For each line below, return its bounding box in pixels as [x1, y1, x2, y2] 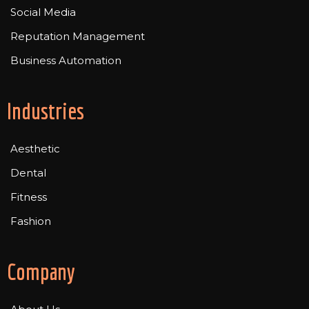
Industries [7, 98, 84, 125]
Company [7, 259, 75, 286]
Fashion [10, 215, 51, 228]
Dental [10, 166, 46, 180]
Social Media [10, 6, 76, 19]
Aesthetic [10, 142, 60, 156]
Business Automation [10, 54, 121, 68]
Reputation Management [10, 30, 145, 43]
